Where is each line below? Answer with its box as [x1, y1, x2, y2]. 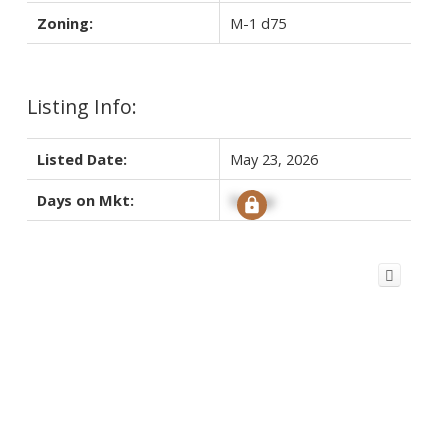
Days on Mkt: [36, 189, 134, 210]
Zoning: [36, 12, 93, 33]
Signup [229, 189, 275, 210]
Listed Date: [36, 148, 127, 169]
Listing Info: [26, 92, 137, 120]
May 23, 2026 [229, 148, 318, 169]
